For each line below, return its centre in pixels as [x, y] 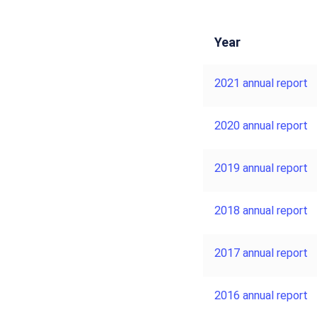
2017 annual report [261, 253]
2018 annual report [261, 210]
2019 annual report [261, 168]
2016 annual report [261, 295]
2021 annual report [261, 83]
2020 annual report [261, 125]
